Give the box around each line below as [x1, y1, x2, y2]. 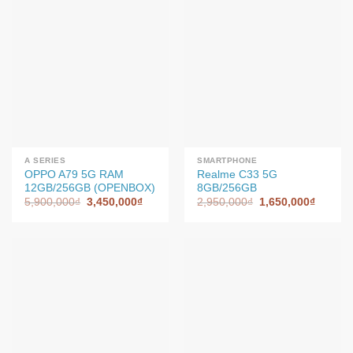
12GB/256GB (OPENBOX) [24, 181, 156, 194]
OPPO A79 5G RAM [24, 168, 124, 180]
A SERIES [24, 155, 66, 165]
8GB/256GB [197, 181, 258, 194]
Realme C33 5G [197, 168, 278, 180]
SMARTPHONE [197, 155, 258, 165]
